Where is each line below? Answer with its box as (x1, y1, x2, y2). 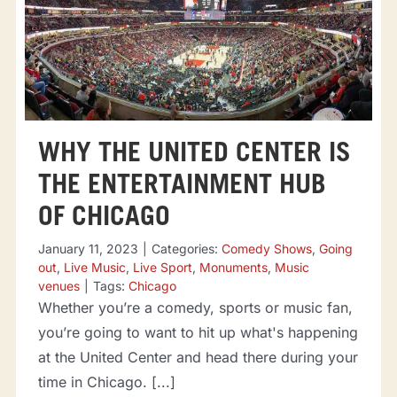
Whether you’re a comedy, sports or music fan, (37, 298, 353, 316)
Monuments (198, 259, 268, 275)
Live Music (63, 259, 126, 275)
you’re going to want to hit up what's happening (37, 323, 358, 341)
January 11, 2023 (37, 240, 138, 256)
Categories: (151, 240, 222, 256)
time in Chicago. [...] (37, 372, 175, 391)
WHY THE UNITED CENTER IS (37, 141, 351, 168)
